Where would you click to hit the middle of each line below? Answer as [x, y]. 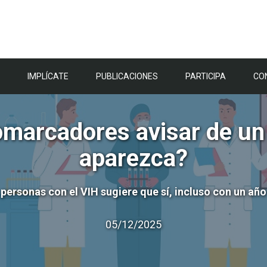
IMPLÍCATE [48, 76]
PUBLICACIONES [127, 76]
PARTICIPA [206, 76]
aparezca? [133, 158]
